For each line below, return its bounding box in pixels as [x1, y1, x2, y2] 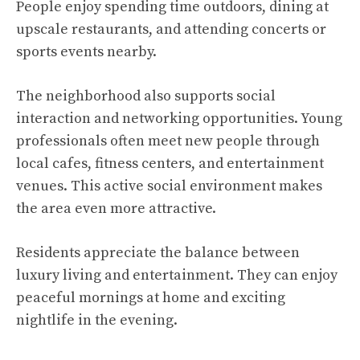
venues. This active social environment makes [16, 177, 322, 196]
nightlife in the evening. [16, 311, 178, 330]
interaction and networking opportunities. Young [16, 109, 342, 129]
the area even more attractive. [16, 199, 216, 219]
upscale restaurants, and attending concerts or [16, 20, 326, 39]
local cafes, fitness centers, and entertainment [16, 154, 324, 174]
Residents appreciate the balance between [16, 243, 300, 263]
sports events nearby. [16, 43, 157, 62]
